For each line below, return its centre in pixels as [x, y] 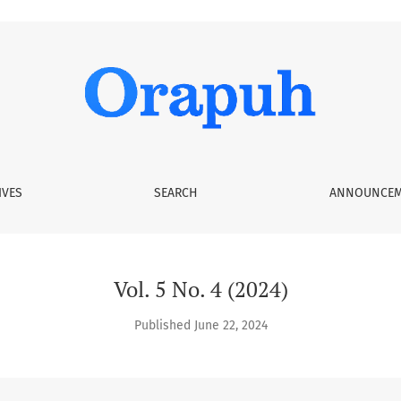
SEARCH [175, 193]
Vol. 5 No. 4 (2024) [200, 289]
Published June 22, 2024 [200, 325]
